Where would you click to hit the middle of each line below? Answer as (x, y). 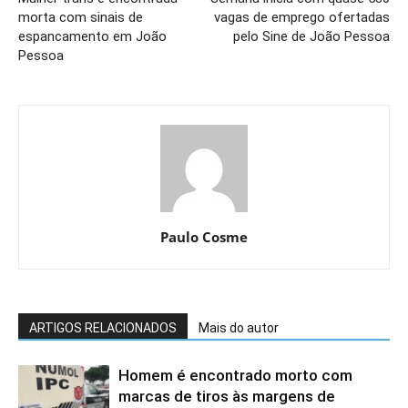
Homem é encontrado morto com (235, 376)
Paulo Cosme (204, 237)
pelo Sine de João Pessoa (311, 37)
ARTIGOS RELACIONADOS (103, 328)
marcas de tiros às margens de (227, 397)
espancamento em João (92, 37)
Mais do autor (239, 328)
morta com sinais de (81, 18)
